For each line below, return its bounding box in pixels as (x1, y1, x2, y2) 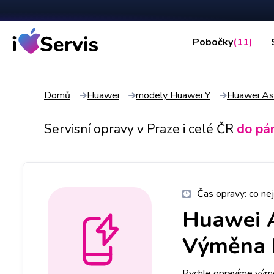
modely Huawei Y (136, 88, 210, 102)
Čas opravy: (197, 187, 249, 201)
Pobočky (192, 35, 233, 50)
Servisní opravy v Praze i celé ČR (44, 120, 234, 138)
